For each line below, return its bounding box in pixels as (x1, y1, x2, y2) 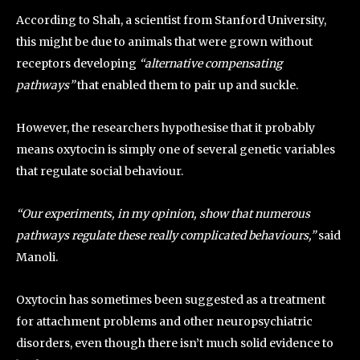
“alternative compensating (139, 56, 282, 71)
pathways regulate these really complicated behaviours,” (16, 228, 318, 243)
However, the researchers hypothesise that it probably (16, 121, 315, 135)
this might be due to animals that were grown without (16, 35, 313, 49)
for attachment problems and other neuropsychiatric (16, 314, 313, 329)
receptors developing (16, 56, 139, 71)
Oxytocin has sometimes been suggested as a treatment (16, 292, 325, 307)
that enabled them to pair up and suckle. (75, 78, 298, 92)
